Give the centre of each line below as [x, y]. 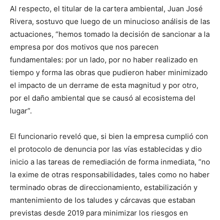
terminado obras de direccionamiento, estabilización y [104, 187]
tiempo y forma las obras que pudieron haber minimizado [109, 72]
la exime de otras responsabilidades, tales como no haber [110, 175]
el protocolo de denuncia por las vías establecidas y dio [106, 149]
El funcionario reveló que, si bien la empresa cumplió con [109, 136]
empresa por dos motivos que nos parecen [84, 47]
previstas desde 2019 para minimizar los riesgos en [99, 213]
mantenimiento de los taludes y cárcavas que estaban [103, 200]
